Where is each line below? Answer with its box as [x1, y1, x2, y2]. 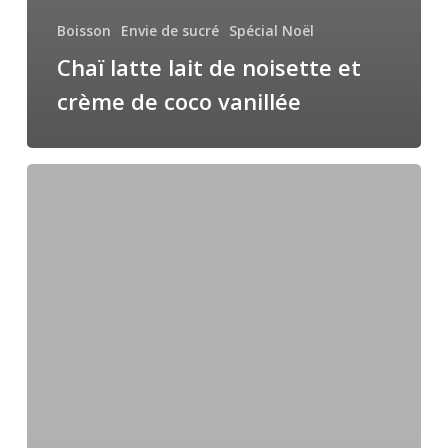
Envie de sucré [120, 20, 219, 40]
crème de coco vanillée [56, 85, 301, 116]
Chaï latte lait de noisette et [56, 51, 361, 82]
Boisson [56, 20, 111, 40]
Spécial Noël [228, 20, 314, 40]
